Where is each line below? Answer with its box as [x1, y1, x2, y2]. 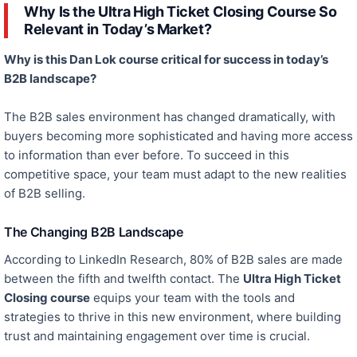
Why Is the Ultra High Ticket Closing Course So [24, 3, 337, 21]
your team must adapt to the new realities [110, 167, 347, 182]
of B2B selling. [4, 186, 85, 202]
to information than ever [4, 147, 143, 163]
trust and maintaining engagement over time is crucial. [4, 328, 310, 344]
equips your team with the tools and [90, 290, 295, 306]
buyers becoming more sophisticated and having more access [4, 128, 353, 144]
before [143, 147, 180, 163]
